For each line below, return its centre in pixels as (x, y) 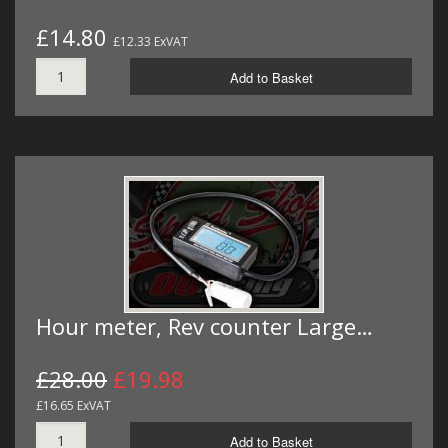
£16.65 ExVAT (73, 406)
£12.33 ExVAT (150, 42)
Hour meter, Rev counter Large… (204, 326)
